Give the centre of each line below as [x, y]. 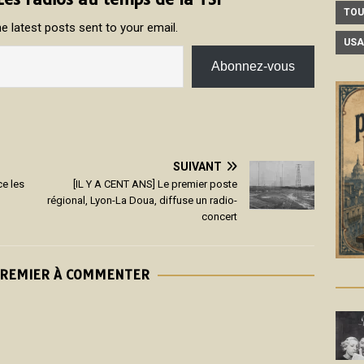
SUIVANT [198, 166]
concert [220, 216]
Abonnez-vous [253, 66]
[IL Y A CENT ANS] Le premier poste [156, 184]
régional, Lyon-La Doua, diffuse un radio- [143, 200]
